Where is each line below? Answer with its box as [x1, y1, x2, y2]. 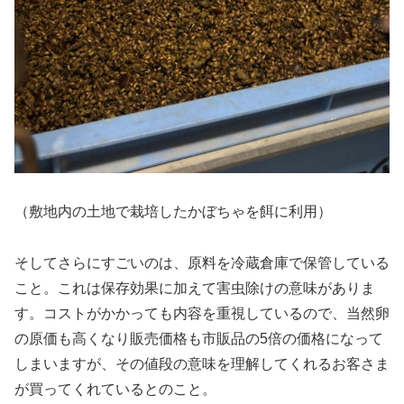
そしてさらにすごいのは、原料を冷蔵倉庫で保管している [14, 254, 390, 271]
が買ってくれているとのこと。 [14, 381, 216, 397]
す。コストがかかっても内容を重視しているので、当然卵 [14, 305, 390, 321]
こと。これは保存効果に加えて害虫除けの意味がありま [14, 280, 375, 296]
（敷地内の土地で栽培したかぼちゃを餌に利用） [14, 203, 332, 219]
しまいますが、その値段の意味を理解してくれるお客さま [14, 355, 390, 372]
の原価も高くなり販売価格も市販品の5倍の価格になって [14, 330, 383, 346]
